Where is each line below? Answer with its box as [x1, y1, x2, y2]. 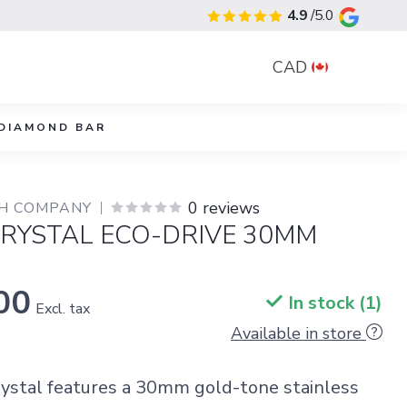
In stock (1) [283, 291, 382, 315]
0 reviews [188, 197, 261, 219]
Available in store [230, 323, 362, 344]
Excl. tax [35, 299, 91, 319]
